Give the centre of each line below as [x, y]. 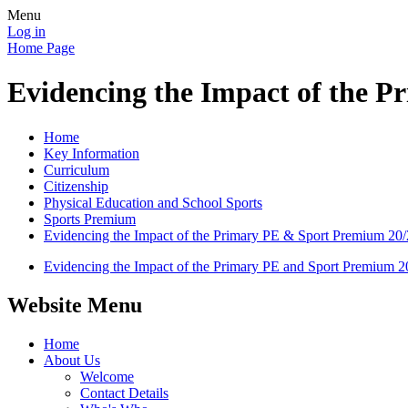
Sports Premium [90, 219]
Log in [26, 31]
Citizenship [76, 186]
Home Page [41, 48]
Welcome [107, 376]
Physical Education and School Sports [153, 202]
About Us [72, 360]
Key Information [92, 153]
